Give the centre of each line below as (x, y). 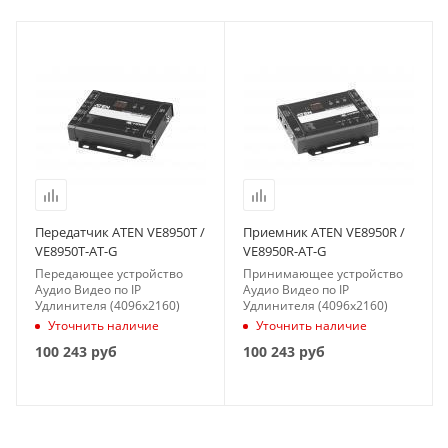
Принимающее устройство (323, 273)
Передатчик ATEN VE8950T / (120, 232)
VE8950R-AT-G (284, 251)
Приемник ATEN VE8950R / (324, 232)
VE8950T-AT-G (76, 251)
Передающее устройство (109, 273)
